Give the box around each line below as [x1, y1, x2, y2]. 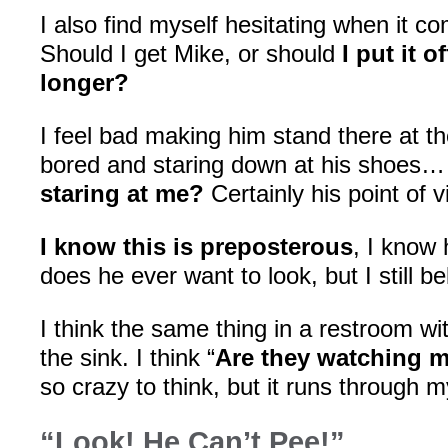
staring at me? [40, 180, 204, 207]
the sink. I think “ [40, 344, 215, 371]
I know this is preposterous [40, 233, 353, 260]
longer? [40, 69, 129, 96]
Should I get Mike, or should [40, 40, 342, 67]
